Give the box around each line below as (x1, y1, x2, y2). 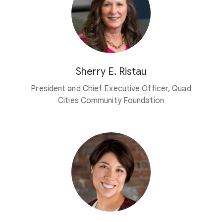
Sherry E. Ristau (75, 65, 147, 78)
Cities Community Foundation (58, 95, 164, 106)
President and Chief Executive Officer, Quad (31, 83, 191, 94)
